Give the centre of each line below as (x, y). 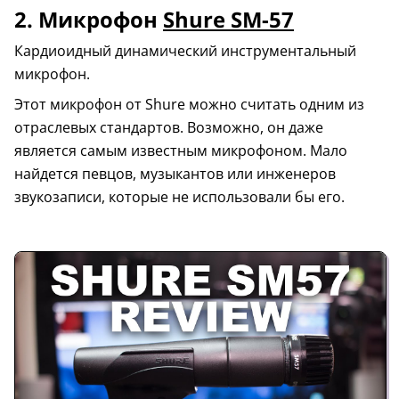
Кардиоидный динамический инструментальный (185, 51)
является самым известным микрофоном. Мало (181, 151)
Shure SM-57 (228, 20)
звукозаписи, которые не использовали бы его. (179, 197)
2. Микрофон (89, 20)
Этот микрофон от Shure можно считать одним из (189, 105)
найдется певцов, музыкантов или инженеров (175, 174)
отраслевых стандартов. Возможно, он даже (169, 128)
